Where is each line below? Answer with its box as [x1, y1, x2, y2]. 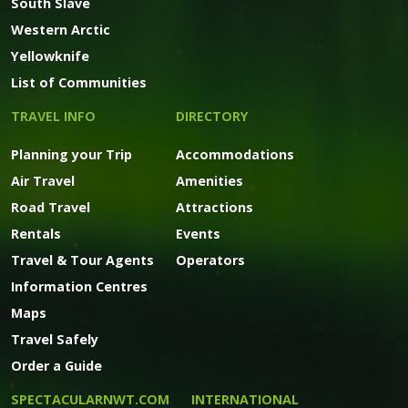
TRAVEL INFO [11, 107, 96, 126]
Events [176, 225, 220, 243]
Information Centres [11, 278, 148, 296]
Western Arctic [11, 21, 110, 39]
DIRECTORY [176, 107, 249, 126]
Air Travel [11, 172, 75, 190]
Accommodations [176, 146, 294, 164]
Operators [176, 251, 245, 270]
